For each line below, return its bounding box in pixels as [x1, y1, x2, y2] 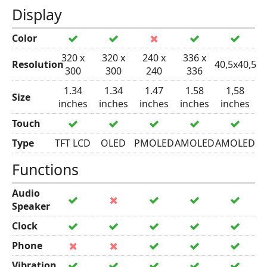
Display [12, 4, 62, 24]
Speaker [12, 200, 50, 213]
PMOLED [133, 136, 174, 150]
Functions [12, 159, 79, 179]
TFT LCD [55, 136, 91, 150]
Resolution [12, 58, 64, 71]
